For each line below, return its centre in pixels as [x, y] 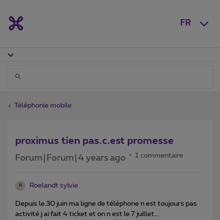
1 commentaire [159, 155]
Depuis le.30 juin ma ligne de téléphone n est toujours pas [106, 204]
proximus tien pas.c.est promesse [95, 141]
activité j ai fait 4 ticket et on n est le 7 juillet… [87, 214]
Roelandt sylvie [54, 185]
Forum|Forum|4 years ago [70, 158]
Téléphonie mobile [43, 105]
